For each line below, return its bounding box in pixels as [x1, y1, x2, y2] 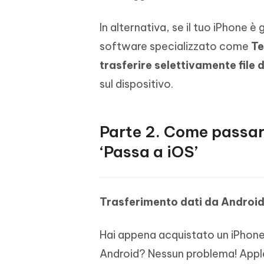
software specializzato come [100, 39, 251, 54]
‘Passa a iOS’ [100, 142, 198, 162]
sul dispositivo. [100, 77, 173, 91]
